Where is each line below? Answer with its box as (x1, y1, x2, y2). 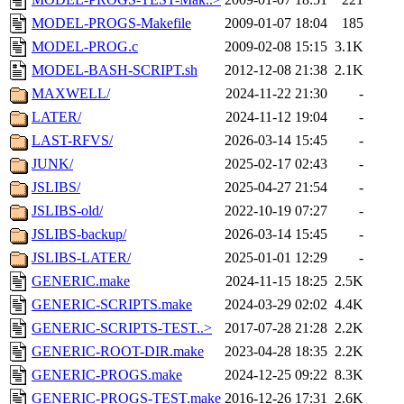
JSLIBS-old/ (32, 203, 103, 219)
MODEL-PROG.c (32, 39, 138, 55)
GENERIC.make (32, 273, 130, 289)
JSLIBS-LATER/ (32, 250, 131, 266)
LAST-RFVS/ (32, 133, 113, 149)
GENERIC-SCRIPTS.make (32, 297, 192, 313)
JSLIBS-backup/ (32, 226, 126, 243)
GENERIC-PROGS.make (32, 367, 182, 383)
